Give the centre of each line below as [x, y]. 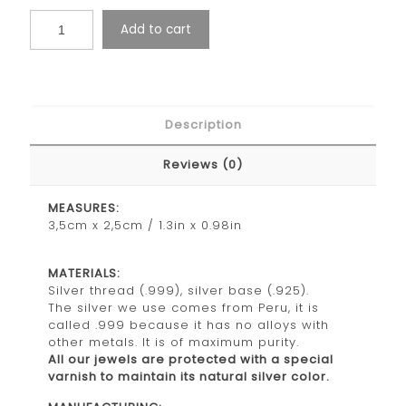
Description [203, 124]
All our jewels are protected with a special [191, 359]
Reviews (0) [203, 164]
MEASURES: [84, 208]
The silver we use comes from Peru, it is [184, 307]
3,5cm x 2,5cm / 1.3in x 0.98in [145, 225]
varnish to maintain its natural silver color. [189, 376]
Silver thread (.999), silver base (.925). [179, 290]
